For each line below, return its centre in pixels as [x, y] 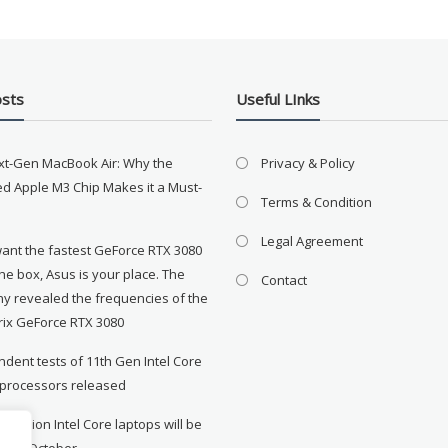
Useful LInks [278, 98]
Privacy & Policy [308, 162]
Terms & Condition [317, 201]
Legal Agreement [312, 240]
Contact [284, 279]
